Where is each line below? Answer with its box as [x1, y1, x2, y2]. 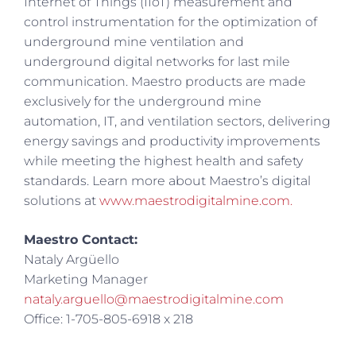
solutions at [24, 192, 99, 208]
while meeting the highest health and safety [24, 153, 303, 168]
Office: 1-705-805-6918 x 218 [24, 311, 193, 327]
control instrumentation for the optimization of [24, 14, 317, 29]
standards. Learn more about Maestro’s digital [24, 172, 311, 188]
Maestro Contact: [24, 231, 137, 247]
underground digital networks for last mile [24, 53, 290, 69]
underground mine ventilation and [24, 33, 244, 49]
